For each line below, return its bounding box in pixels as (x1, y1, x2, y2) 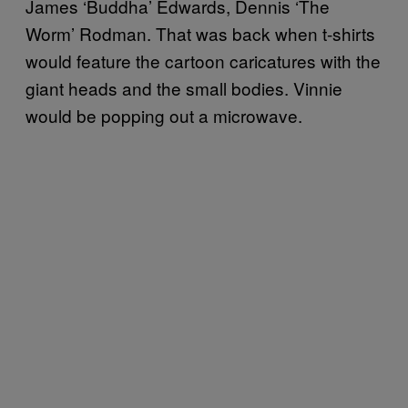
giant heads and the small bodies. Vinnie (25, 75, 342, 100)
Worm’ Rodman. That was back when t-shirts (25, 20, 375, 46)
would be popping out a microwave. (25, 102, 302, 127)
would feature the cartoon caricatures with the (25, 47, 381, 73)
